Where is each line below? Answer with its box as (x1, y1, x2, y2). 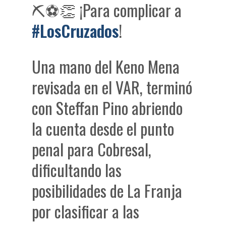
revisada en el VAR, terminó (32, 75, 193, 99)
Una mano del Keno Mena (32, 54, 180, 79)
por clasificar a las (32, 199, 140, 223)
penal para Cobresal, (32, 137, 152, 161)
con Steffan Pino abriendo (32, 96, 183, 120)
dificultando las (32, 158, 122, 182)
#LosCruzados (32, 19, 119, 43)
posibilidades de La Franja (32, 179, 183, 203)
